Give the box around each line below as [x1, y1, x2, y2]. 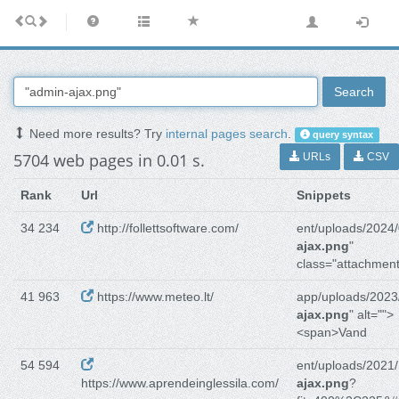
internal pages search [166, 126, 288, 142]
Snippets [297, 188, 351, 203]
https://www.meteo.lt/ [94, 289, 214, 305]
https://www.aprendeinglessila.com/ [81, 376, 279, 391]
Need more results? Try [26, 126, 166, 142]
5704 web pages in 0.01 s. [13, 150, 205, 172]
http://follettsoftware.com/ [94, 221, 239, 236]
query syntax [310, 129, 374, 141]
